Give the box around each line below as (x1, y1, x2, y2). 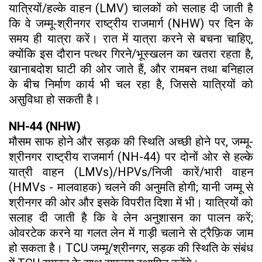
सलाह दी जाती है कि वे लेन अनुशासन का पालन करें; (9, 211, 253, 225)
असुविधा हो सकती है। (9, 92, 100, 107)
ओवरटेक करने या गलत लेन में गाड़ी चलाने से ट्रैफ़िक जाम (9, 226, 253, 240)
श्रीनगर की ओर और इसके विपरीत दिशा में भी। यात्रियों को (9, 195, 253, 210)
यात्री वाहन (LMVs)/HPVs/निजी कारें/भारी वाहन (9, 165, 253, 180)
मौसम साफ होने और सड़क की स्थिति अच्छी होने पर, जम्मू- (9, 135, 253, 149)
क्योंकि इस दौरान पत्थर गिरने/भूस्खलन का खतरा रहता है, (9, 47, 253, 61)
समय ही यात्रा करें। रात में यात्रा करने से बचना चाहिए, (9, 32, 253, 46)
